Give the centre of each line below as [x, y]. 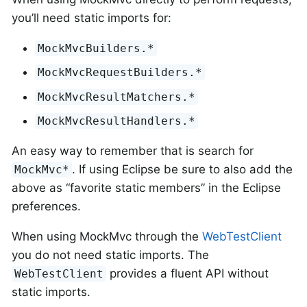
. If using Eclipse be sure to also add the [183, 170]
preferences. [46, 207]
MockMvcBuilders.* [96, 48]
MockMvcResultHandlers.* [117, 121]
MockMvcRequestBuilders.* [120, 73]
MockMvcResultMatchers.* [117, 97]
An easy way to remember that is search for [133, 151]
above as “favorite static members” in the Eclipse [146, 188]
